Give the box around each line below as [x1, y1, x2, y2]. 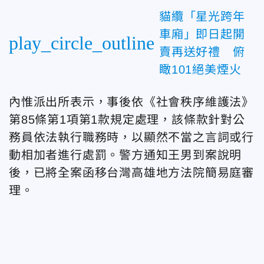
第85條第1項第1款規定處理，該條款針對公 [9, 113, 245, 126]
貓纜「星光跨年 [159, 9, 245, 23]
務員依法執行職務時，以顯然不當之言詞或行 [9, 130, 254, 144]
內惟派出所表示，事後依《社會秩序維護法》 [9, 95, 254, 108]
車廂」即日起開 [159, 27, 245, 41]
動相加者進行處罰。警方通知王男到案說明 [9, 148, 242, 161]
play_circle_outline [9, 32, 154, 54]
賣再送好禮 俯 [159, 45, 245, 58]
